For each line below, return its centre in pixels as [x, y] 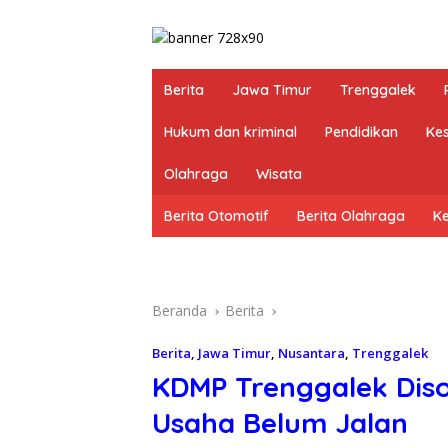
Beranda [179, 311]
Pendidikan [361, 132]
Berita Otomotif [216, 216]
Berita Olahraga [351, 216]
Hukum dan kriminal [230, 132]
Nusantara [311, 353]
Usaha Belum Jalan [280, 423]
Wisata [279, 174]
